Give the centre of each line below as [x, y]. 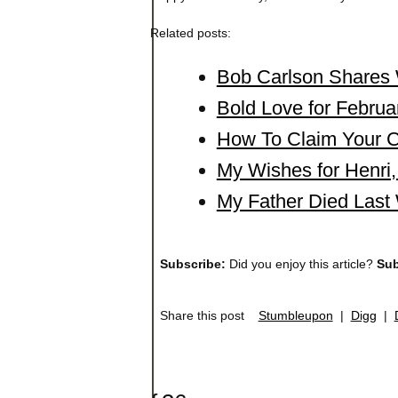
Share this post [209, 315]
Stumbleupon [295, 315]
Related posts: [190, 32]
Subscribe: [192, 263]
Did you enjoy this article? [301, 263]
